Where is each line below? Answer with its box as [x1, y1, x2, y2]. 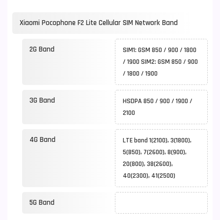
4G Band [29, 135, 55, 144]
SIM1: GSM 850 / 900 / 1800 [123, 46, 196, 55]
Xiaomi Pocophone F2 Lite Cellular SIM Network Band [20, 18, 178, 27]
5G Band [29, 198, 55, 207]
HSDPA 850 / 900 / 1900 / [123, 97, 192, 106]
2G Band [29, 45, 55, 54]
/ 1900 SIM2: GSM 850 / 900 [123, 57, 198, 66]
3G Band [29, 96, 55, 105]
